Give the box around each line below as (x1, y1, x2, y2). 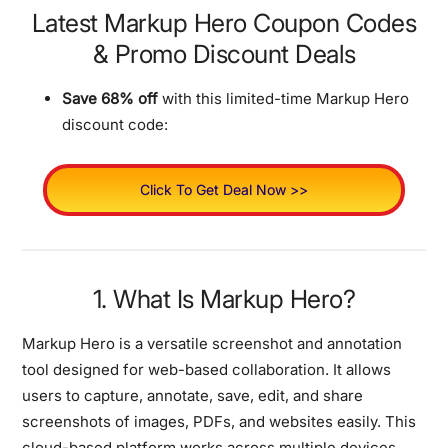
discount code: (62, 114, 169, 134)
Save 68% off (62, 88, 159, 108)
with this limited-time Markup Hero (158, 88, 410, 108)
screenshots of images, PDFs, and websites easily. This (22, 411, 417, 431)
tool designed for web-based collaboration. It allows (22, 359, 392, 379)
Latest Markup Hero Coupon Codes (31, 7, 417, 38)
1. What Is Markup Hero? (92, 283, 356, 314)
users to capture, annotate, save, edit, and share (22, 385, 364, 405)
